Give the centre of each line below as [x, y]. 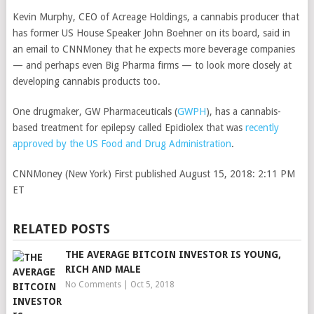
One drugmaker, [48, 111]
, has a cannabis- [245, 111]
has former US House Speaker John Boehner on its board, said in [151, 33]
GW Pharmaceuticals [128, 111]
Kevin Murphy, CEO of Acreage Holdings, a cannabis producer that [156, 17]
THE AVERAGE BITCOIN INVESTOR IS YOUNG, [173, 254]
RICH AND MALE [103, 269]
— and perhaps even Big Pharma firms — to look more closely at [152, 65]
